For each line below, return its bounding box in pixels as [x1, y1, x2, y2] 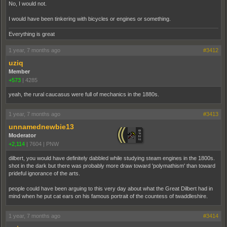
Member [9, 68, 30, 74]
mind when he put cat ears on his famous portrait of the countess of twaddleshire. [9, 193, 208, 199]
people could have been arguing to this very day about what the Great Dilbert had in [9, 185, 213, 192]
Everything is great [9, 31, 55, 37]
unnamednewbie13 [9, 123, 74, 131]
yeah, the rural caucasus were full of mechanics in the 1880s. [9, 91, 159, 97]
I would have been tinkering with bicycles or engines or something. [9, 16, 171, 22]
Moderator [9, 132, 36, 138]
